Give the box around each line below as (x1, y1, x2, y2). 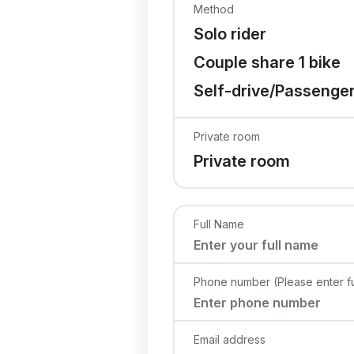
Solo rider (194, 24, 266, 43)
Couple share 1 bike (194, 52, 341, 72)
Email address (194, 332, 265, 346)
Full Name (194, 217, 244, 231)
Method (194, 2, 234, 16)
